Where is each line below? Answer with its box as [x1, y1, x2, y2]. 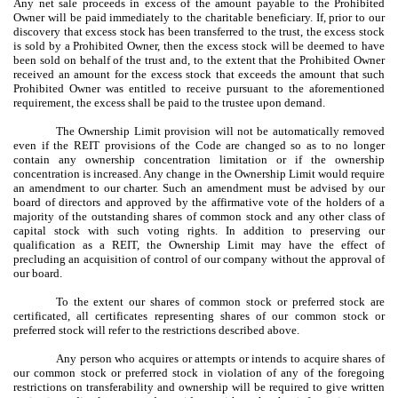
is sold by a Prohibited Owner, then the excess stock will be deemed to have [13, 38, 385, 52]
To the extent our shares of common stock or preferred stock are [56, 294, 385, 308]
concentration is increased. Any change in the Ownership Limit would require [13, 166, 385, 180]
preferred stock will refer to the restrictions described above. [13, 322, 299, 337]
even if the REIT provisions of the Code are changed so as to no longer [13, 138, 385, 152]
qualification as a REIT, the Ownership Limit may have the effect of [13, 237, 385, 251]
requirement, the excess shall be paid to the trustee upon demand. [13, 95, 325, 109]
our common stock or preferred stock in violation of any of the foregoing [13, 365, 385, 379]
